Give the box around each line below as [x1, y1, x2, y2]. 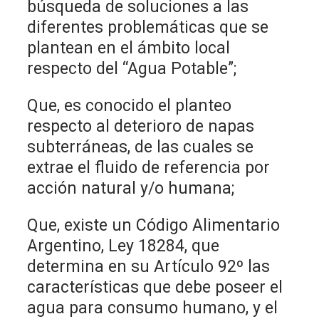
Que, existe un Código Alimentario [27, 215, 281, 235]
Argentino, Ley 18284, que [27, 236, 220, 256]
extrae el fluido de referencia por [27, 157, 271, 177]
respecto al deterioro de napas [27, 116, 255, 136]
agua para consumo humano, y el [27, 298, 278, 318]
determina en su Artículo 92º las [27, 256, 271, 276]
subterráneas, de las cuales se [27, 137, 254, 157]
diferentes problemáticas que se [27, 17, 269, 37]
